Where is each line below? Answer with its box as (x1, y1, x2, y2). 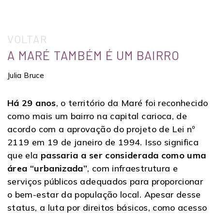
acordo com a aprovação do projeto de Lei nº (7, 123, 195, 135)
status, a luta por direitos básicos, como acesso (7, 201, 207, 213)
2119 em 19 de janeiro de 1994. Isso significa (7, 136, 199, 148)
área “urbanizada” (7, 162, 88, 174)
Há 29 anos (7, 97, 56, 108)
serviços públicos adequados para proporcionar (7, 175, 203, 187)
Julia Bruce (7, 70, 44, 80)
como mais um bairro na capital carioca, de (7, 110, 187, 122)
